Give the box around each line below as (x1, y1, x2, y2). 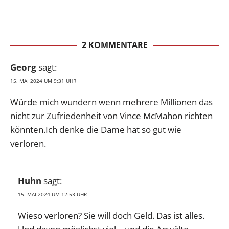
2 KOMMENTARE (81, 39, 148, 51)
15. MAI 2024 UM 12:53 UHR (18, 191, 87, 198)
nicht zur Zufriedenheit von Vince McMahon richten (10, 110, 213, 122)
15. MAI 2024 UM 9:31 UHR (10, 77, 76, 85)
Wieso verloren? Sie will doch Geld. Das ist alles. (18, 210, 204, 222)
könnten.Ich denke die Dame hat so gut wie (10, 124, 181, 136)
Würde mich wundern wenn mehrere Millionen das (10, 96, 213, 108)
